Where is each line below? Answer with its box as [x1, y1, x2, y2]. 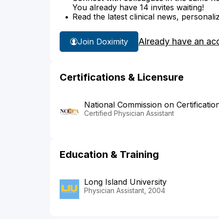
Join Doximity [78, 36, 128, 46]
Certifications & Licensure [60, 71, 184, 84]
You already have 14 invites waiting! [72, 2, 204, 13]
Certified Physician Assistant [84, 109, 174, 118]
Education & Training [60, 149, 159, 161]
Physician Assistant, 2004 [84, 186, 165, 195]
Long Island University [84, 177, 167, 187]
